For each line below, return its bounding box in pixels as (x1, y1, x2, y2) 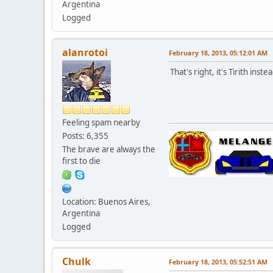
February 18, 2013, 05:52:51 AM (169, 257, 268, 266)
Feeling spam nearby (62, 116, 140, 128)
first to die (62, 155, 101, 166)
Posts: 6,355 (62, 130, 108, 141)
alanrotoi (62, 45, 108, 59)
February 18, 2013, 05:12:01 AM (169, 48, 268, 57)
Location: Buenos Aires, (62, 196, 151, 207)
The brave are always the (62, 143, 155, 155)
